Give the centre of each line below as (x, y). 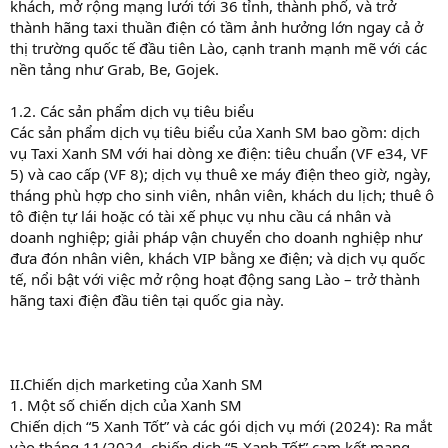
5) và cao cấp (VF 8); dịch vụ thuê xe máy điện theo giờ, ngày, (220, 173)
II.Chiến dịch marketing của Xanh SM (136, 383)
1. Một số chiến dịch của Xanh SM (126, 404)
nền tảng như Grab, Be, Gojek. (114, 68)
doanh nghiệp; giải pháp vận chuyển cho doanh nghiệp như (216, 236)
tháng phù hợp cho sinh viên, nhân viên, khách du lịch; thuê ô (222, 194)
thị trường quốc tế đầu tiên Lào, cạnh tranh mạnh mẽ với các (218, 47)
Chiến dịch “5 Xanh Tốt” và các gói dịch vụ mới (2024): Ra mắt (221, 425)
